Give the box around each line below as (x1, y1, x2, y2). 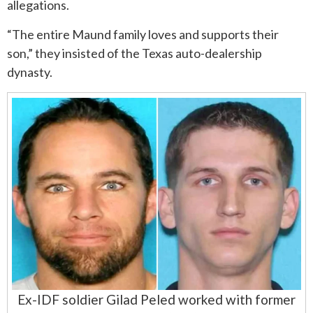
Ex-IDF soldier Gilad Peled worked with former (17, 291, 296, 308)
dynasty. (7, 64, 52, 80)
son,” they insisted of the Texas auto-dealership (7, 45, 262, 61)
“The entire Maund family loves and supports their (7, 27, 279, 43)
